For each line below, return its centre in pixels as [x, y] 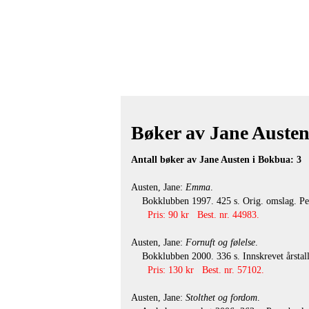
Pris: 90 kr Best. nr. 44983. [203, 215]
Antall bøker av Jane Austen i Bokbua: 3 [216, 159]
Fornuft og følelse [220, 242]
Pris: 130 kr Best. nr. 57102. [206, 270]
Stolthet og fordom [221, 297]
